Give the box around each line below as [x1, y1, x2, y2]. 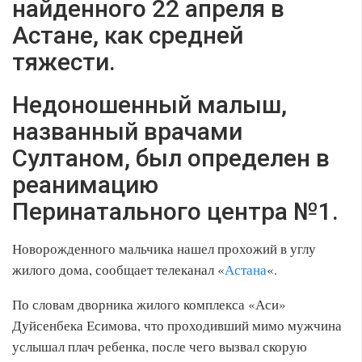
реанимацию [12, 170, 158, 199]
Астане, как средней [12, 21, 243, 49]
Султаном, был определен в [12, 144, 330, 172]
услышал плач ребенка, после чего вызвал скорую [12, 337, 307, 356]
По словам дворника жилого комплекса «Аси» [12, 295, 286, 314]
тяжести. [12, 48, 116, 76]
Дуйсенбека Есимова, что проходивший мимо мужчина [12, 316, 342, 335]
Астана [225, 260, 267, 279]
